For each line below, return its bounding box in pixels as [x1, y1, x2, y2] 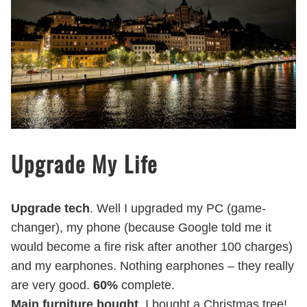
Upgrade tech [11, 201, 90, 215]
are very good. [11, 278, 93, 292]
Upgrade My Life [11, 147, 158, 180]
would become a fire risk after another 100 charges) [11, 239, 293, 254]
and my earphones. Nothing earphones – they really [11, 258, 294, 273]
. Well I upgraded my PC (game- [90, 201, 266, 215]
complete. [118, 278, 175, 292]
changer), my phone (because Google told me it [11, 220, 271, 234]
